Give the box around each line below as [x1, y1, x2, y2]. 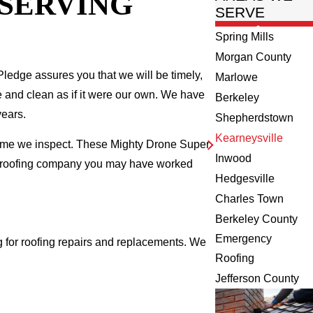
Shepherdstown [215, 112, 294, 124]
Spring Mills [215, 31, 275, 43]
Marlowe [215, 71, 259, 84]
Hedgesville [215, 173, 275, 185]
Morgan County [215, 51, 292, 64]
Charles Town [215, 193, 284, 205]
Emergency [215, 233, 272, 245]
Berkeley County [215, 213, 298, 226]
